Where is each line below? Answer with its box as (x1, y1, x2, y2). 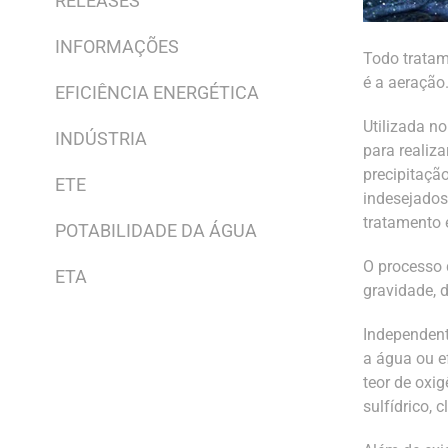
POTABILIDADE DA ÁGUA (54, 220, 257, 241)
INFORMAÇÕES (54, 36, 179, 57)
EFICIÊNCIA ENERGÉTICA (54, 82, 259, 103)
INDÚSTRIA (54, 128, 147, 149)
